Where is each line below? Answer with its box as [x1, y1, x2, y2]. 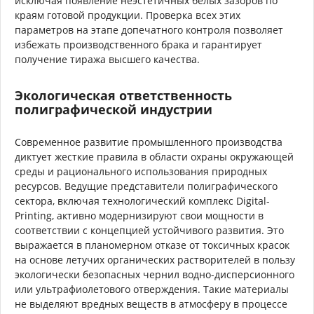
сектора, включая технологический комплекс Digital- [15, 193, 270, 207]
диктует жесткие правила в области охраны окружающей [15, 149, 294, 163]
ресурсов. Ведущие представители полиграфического [15, 179, 278, 193]
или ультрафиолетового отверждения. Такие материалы [15, 282, 289, 296]
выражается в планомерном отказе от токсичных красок [15, 238, 289, 252]
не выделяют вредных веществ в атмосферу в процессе [15, 296, 287, 310]
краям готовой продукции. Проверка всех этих [15, 8, 240, 22]
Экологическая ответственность [15, 86, 232, 104]
